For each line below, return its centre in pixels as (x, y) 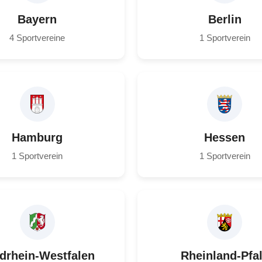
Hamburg (37, 138)
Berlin (225, 20)
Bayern (37, 20)
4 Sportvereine (37, 38)
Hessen (225, 138)
